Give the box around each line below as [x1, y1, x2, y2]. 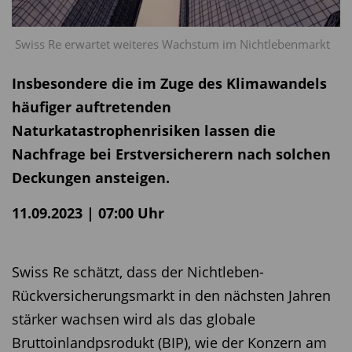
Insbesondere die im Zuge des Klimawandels [12, 74, 327, 93]
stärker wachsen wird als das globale [12, 310, 255, 328]
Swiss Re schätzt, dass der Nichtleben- [12, 262, 264, 281]
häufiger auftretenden [12, 97, 171, 116]
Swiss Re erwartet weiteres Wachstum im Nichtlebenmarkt [15, 35, 330, 52]
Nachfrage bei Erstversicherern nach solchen [12, 145, 331, 163]
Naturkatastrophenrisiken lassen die [12, 121, 276, 140]
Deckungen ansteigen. [12, 168, 170, 187]
